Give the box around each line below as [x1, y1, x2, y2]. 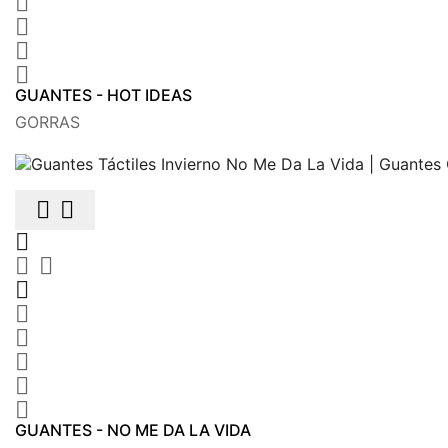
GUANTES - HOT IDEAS [15, 84, 192, 105]
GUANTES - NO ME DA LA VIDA [15, 419, 251, 440]
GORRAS [15, 111, 80, 132]
